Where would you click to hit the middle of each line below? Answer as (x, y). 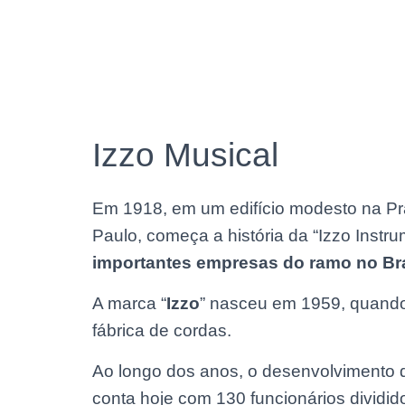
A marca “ (129, 303)
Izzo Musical (185, 155)
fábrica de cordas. (162, 330)
